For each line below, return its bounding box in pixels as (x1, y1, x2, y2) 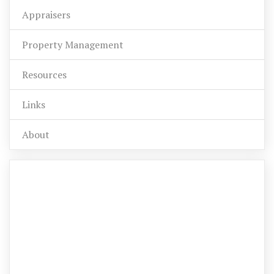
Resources (22, 68, 67, 82)
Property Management (22, 38, 124, 52)
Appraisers (22, 8, 70, 22)
